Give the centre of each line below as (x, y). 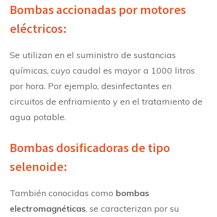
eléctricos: (39, 28)
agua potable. (38, 117)
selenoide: (40, 166)
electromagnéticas (48, 208)
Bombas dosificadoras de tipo (90, 147)
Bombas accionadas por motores (98, 9)
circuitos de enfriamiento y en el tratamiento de (106, 101)
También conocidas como (63, 193)
